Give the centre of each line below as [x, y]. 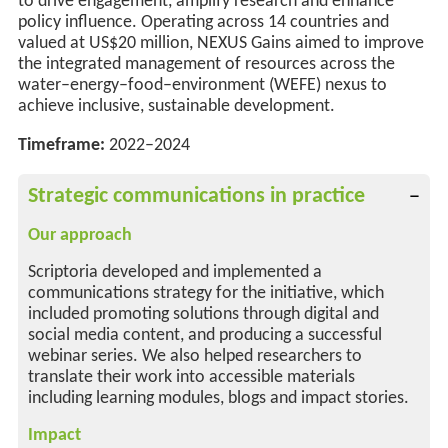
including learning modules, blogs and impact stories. [219, 399]
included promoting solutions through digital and [204, 315]
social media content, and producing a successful [205, 336]
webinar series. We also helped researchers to [195, 357]
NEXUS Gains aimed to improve [310, 44]
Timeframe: [61, 146]
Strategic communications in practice [197, 197]
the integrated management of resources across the [206, 65]
